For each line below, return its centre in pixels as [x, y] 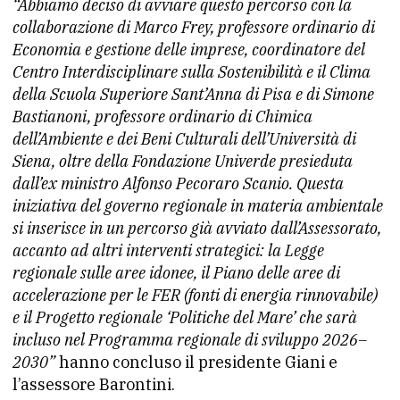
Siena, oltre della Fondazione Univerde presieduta [183, 161]
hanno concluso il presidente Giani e [198, 362]
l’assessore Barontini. [94, 384]
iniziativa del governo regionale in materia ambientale [198, 206]
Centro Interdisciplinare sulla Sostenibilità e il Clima [192, 72]
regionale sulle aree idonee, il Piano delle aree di [176, 273]
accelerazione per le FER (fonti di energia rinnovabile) [195, 295]
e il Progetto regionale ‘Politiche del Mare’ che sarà [185, 317]
